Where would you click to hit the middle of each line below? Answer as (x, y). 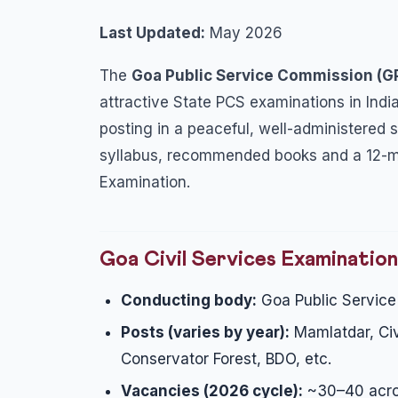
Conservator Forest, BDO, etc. (226, 359)
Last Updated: (152, 33)
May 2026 (244, 33)
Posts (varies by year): (205, 332)
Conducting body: (189, 300)
